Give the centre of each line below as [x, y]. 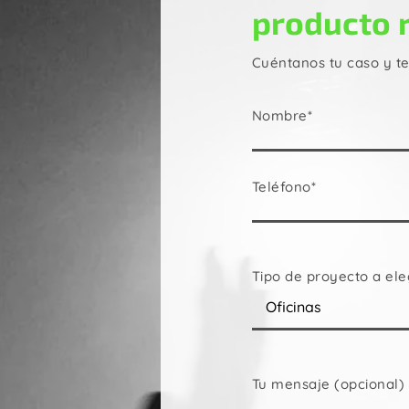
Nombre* [282, 116]
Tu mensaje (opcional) [328, 384]
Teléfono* [284, 187]
